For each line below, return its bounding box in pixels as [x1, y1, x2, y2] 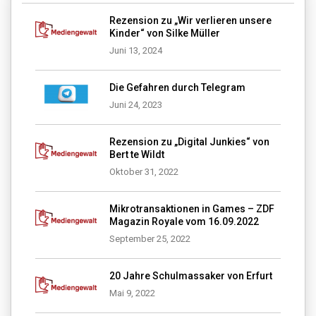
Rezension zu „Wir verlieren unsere [109, 15, 272, 27]
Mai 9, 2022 [109, 288, 155, 299]
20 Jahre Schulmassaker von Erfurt [109, 270, 272, 282]
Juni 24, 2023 [109, 99, 162, 111]
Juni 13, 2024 [109, 45, 162, 56]
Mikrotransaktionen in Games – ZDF [109, 203, 274, 215]
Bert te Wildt [109, 149, 164, 161]
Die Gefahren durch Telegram [109, 82, 245, 94]
